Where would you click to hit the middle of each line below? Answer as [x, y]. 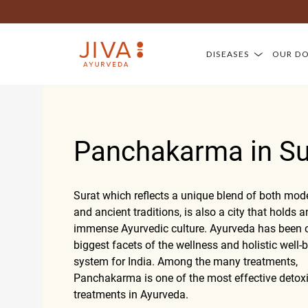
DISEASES [228, 54]
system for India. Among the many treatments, [186, 261]
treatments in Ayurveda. [131, 294]
